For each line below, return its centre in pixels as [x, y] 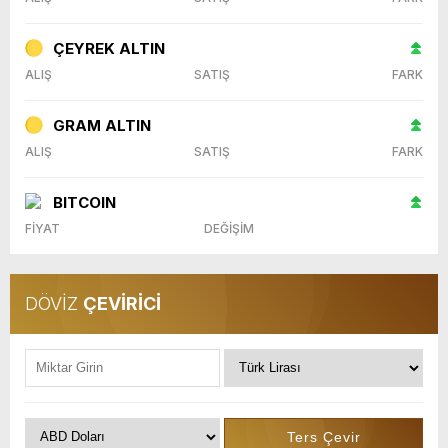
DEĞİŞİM [229, 228]
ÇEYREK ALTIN [109, 48]
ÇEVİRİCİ [122, 303]
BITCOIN [84, 202]
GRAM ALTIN [102, 125]
